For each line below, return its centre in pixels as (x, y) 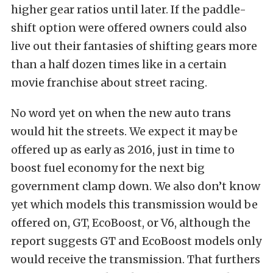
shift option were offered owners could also (129, 28)
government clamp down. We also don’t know (136, 186)
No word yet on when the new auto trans (121, 113)
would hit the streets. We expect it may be (124, 131)
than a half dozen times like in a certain (119, 64)
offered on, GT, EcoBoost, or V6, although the (131, 223)
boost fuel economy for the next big (108, 168)
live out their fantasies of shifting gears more (134, 46)
